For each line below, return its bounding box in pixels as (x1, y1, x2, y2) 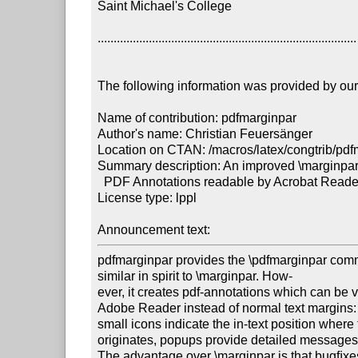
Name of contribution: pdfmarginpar (97, 110, 297, 125)
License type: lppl (97, 190, 197, 205)
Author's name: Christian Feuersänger (97, 126, 313, 141)
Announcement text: (97, 222, 214, 237)
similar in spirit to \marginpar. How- (97, 268, 293, 283)
